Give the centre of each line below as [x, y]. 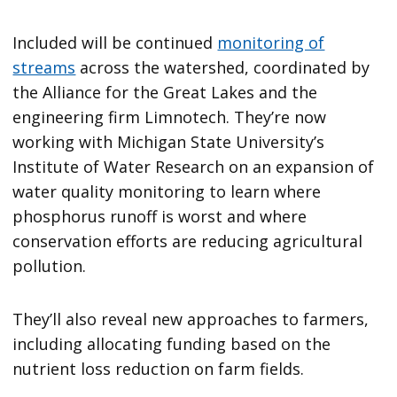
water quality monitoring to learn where [167, 191]
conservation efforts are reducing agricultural [188, 241]
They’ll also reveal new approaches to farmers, [191, 319]
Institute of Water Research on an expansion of [194, 166]
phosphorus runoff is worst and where [160, 216]
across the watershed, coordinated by [223, 67]
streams [44, 67]
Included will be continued [115, 42]
